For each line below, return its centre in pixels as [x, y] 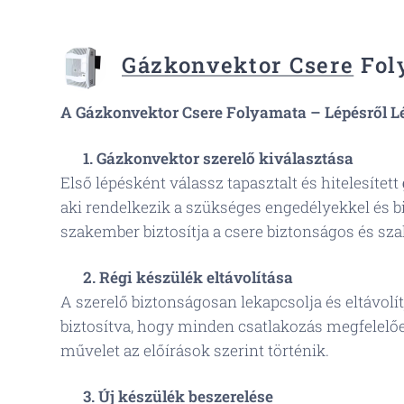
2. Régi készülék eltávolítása [188, 277]
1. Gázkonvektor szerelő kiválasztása [218, 158]
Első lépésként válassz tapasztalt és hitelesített [231, 183]
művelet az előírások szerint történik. [195, 350]
